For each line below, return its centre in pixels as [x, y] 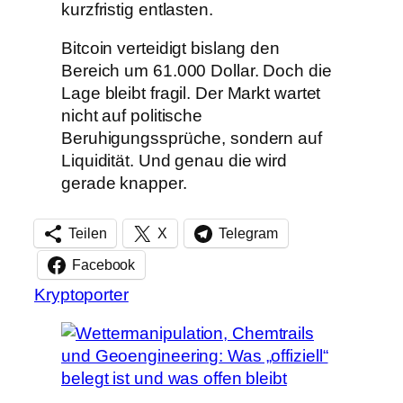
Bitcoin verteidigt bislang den [170, 49]
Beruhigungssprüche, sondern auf [192, 139]
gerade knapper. [124, 184]
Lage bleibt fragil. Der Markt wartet [191, 94]
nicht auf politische [132, 116]
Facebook [104, 265]
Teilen [88, 234]
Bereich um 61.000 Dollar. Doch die [197, 71]
